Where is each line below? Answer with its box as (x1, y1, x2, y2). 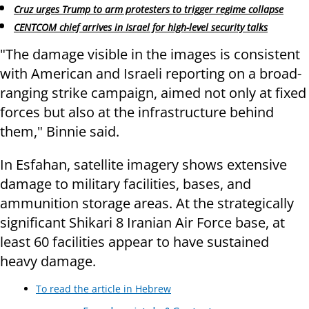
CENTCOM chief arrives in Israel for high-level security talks (14, 20, 268, 34)
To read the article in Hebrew (36, 281, 171, 295)
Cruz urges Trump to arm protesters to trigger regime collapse (14, 2, 283, 16)
